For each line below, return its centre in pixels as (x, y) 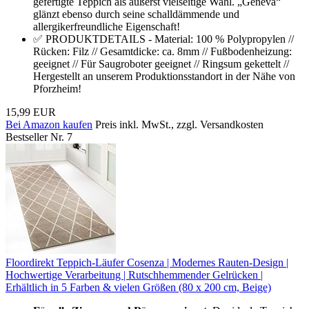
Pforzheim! (57, 88)
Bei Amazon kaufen (49, 124)
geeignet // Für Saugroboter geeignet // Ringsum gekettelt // (161, 63)
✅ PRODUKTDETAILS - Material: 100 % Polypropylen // (163, 39)
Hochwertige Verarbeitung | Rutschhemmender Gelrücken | (134, 275)
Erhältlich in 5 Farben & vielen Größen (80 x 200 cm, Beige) (138, 287)
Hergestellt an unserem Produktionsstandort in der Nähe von (164, 76)
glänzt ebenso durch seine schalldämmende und (136, 14)
